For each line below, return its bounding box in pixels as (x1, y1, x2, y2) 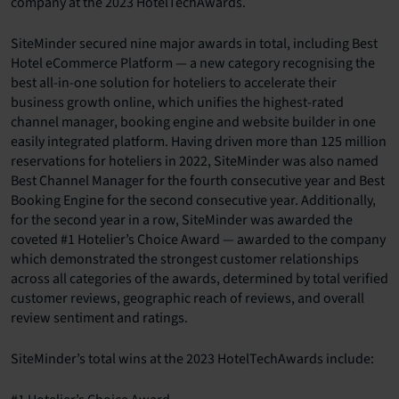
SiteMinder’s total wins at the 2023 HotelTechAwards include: (11, 349, 374, 370)
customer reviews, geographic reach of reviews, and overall (11, 289, 364, 309)
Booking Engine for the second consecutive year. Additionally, (11, 191, 376, 211)
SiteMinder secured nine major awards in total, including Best (11, 34, 378, 54)
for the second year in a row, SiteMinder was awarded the (11, 210, 353, 231)
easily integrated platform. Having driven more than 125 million (11, 132, 387, 152)
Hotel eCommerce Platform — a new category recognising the (11, 53, 375, 74)
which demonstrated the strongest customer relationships (11, 249, 359, 270)
